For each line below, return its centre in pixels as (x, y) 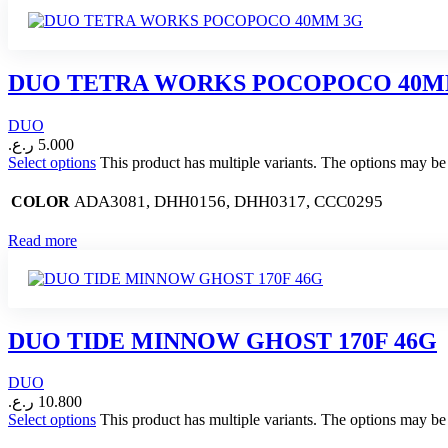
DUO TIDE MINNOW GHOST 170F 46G (222, 340)
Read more (42, 240)
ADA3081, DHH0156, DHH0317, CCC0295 (228, 201)
